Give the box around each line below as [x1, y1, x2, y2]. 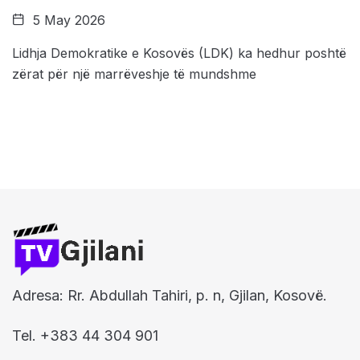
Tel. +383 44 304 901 [12, 326, 158, 344]
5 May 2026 [29, 12, 105, 29]
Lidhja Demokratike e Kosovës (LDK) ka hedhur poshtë [12, 45, 346, 62]
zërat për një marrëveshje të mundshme [12, 66, 256, 83]
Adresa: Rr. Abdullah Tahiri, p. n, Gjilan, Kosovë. [12, 286, 327, 304]
